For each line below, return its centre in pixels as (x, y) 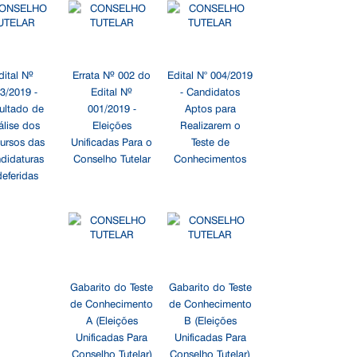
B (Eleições (210, 320)
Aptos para (210, 108)
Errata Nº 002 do (112, 74)
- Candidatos (210, 91)
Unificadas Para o (112, 141)
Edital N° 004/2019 (210, 74)
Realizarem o (210, 124)
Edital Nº (112, 91)
